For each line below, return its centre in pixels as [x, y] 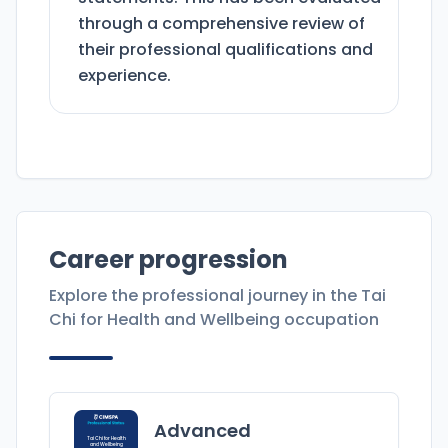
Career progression [168, 260]
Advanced [202, 431]
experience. [124, 76]
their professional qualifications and [225, 50]
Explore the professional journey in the [203, 296]
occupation [329, 320]
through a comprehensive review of [221, 24]
